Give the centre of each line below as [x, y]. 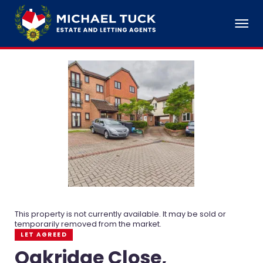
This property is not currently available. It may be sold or [121, 214]
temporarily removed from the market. [88, 224]
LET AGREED [44, 235]
